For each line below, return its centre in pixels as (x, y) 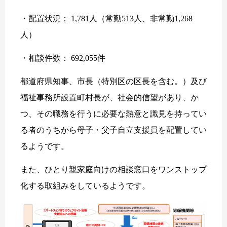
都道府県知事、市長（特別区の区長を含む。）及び (113, 82)
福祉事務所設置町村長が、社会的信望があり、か (109, 98)
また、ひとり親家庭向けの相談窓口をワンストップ (113, 170)
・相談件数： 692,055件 (63, 58)
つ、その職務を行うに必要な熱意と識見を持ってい (113, 114)
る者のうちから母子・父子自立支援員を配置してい (113, 130)
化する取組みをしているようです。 (85, 186)
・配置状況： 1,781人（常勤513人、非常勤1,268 (106, 19)
